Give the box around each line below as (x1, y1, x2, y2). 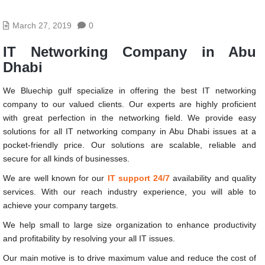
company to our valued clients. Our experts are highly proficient (3, 99, 256, 109)
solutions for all (3, 126, 66, 136)
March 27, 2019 (12, 20, 72, 30)
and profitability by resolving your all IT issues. (3, 233, 175, 243)
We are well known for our (3, 173, 108, 183)
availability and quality (170, 173, 257, 183)
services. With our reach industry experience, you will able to (3, 186, 256, 196)
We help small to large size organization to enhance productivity (3, 219, 256, 230)
